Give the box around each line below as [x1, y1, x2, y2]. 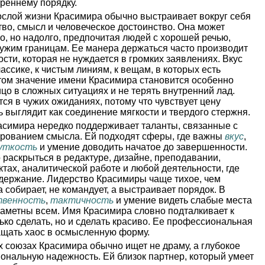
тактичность [50, 195, 114, 205]
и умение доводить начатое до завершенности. [37, 142, 247, 152]
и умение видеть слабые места [114, 195, 252, 205]
